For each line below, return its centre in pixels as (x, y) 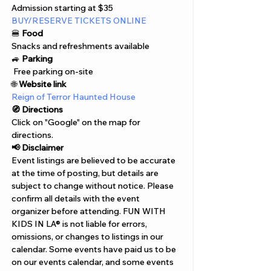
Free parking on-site (52, 71)
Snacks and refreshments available (80, 46)
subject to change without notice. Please (93, 186)
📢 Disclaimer (39, 148)
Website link (43, 84)
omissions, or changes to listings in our (88, 237)
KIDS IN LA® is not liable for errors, (80, 224)
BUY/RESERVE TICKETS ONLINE (79, 21)
